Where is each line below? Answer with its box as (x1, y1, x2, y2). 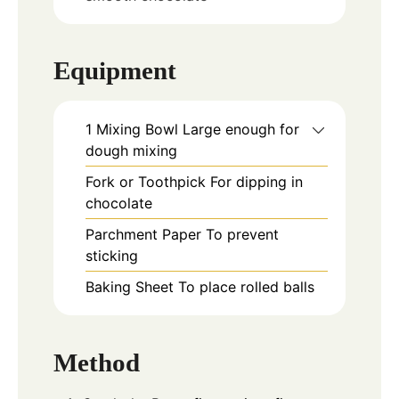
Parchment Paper (85, 225, 206, 244)
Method (53, 347, 140, 377)
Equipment (53, 56, 176, 85)
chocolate (85, 194, 152, 213)
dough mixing (85, 142, 177, 160)
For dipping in (210, 173, 303, 191)
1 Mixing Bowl (85, 120, 183, 139)
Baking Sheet (85, 278, 178, 297)
